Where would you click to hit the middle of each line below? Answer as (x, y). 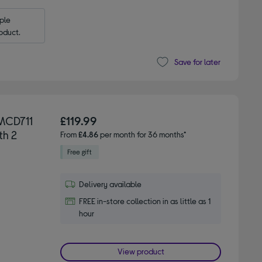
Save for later (197, 62)
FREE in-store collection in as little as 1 (145, 201)
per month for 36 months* (142, 134)
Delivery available (111, 184)
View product (141, 251)
